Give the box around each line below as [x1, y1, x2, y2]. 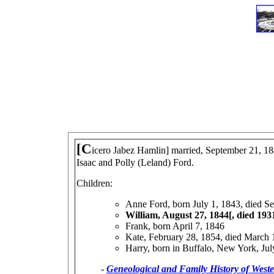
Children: [76, 178, 113, 188]
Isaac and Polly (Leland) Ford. [76, 157, 194, 168]
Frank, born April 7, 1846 [125, 221, 224, 231]
